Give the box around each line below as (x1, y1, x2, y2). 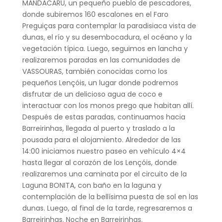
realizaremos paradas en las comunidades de (22, 55, 180, 65)
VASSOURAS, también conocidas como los (22, 66, 167, 76)
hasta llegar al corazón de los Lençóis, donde (22, 157, 177, 167)
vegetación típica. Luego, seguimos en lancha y (22, 43, 188, 54)
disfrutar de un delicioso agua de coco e (22, 89, 163, 99)
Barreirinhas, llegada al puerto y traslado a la (22, 123, 175, 133)
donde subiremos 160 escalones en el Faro (22, 9, 168, 19)
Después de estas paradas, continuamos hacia (22, 111, 185, 122)
